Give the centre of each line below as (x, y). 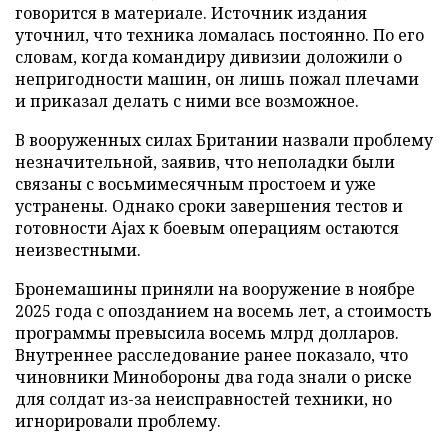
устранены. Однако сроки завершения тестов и (209, 205)
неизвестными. (78, 249)
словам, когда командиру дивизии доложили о (208, 56)
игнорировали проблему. (118, 420)
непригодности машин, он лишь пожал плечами (217, 78)
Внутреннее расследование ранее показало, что (211, 354)
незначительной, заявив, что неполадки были (205, 161)
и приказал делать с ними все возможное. (187, 100)
